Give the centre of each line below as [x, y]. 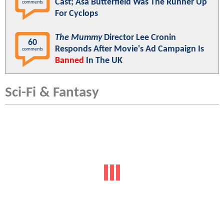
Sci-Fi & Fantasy [52, 93]
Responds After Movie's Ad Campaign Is [129, 49]
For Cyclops [76, 14]
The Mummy [78, 38]
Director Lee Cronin [139, 38]
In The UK [103, 61]
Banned [69, 61]
